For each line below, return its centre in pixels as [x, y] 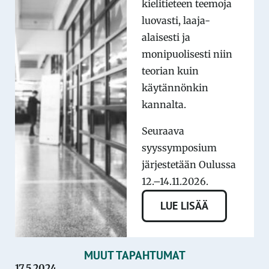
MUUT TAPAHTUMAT [134, 255]
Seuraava [163, 131]
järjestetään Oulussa [189, 164]
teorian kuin [170, 71]
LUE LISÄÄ [184, 206]
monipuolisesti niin [187, 54]
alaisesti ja [166, 37]
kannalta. [164, 104]
